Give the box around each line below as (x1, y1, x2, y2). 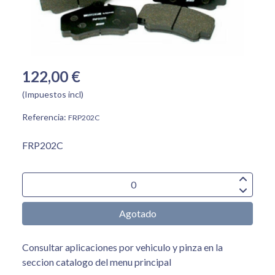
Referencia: (22, 112, 68, 123)
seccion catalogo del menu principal (22, 256, 171, 268)
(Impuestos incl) (22, 89, 83, 100)
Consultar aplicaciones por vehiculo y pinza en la (22, 241, 223, 254)
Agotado (118, 207, 157, 220)
